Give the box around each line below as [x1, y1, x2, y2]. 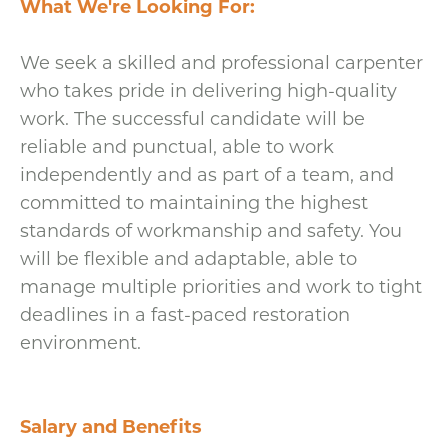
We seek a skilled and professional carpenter [20, 50, 423, 75]
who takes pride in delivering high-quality [20, 78, 397, 103]
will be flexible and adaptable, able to [20, 246, 357, 271]
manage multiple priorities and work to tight [20, 274, 422, 299]
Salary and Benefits [20, 414, 202, 439]
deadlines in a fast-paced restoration [20, 302, 350, 327]
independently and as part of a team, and [20, 162, 394, 187]
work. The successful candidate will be [20, 106, 365, 131]
